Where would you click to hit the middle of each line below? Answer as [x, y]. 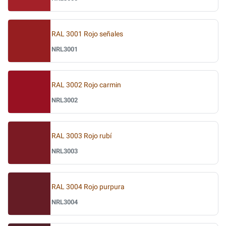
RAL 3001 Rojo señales [87, 34]
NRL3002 [65, 100]
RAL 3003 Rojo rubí [81, 136]
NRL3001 [65, 49]
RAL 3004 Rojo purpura [88, 187]
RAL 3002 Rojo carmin [86, 85]
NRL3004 [65, 202]
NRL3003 [65, 151]
